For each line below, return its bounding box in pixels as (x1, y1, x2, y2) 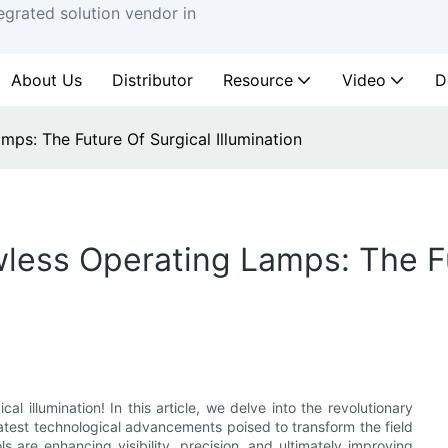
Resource (223, 70, 293, 90)
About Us (11, 70, 82, 90)
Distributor (112, 70, 193, 90)
